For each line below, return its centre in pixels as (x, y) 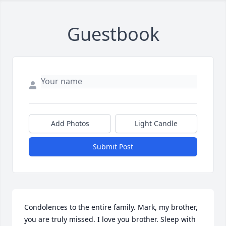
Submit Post (113, 147)
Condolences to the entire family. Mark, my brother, (111, 207)
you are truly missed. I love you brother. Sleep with (110, 219)
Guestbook (113, 34)
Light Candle (156, 123)
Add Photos (70, 123)
